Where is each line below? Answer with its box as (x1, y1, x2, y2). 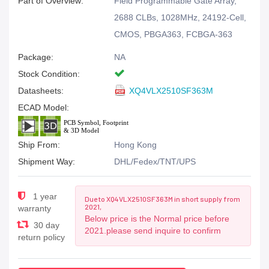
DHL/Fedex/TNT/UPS (114, 157, 196, 166)
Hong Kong (114, 140, 157, 150)
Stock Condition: (18, 69, 80, 79)
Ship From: (18, 140, 60, 150)
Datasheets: (18, 86, 64, 95)
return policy (18, 232, 65, 242)
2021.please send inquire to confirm (85, 226, 222, 235)
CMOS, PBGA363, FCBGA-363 (114, 29, 232, 39)
